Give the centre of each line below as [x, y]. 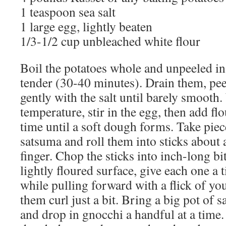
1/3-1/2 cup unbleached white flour [110, 41]
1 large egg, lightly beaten [86, 26]
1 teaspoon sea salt [68, 12]
